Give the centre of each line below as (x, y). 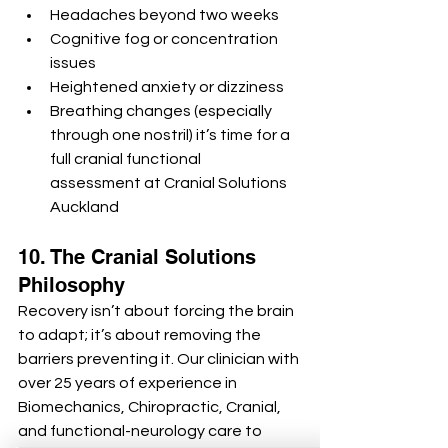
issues (73, 63)
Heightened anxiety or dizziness (167, 87)
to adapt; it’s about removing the (141, 335)
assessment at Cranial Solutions (170, 183)
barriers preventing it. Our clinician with (160, 359)
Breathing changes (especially (162, 111)
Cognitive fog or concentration (165, 39)
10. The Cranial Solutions (140, 257)
